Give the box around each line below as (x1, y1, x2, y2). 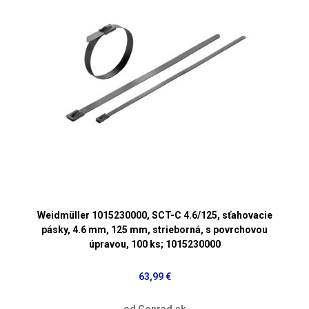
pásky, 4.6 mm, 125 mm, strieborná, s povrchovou (41, 223, 268, 235)
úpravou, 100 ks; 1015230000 (88, 238, 221, 250)
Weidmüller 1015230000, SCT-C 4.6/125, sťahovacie (37, 209, 272, 221)
